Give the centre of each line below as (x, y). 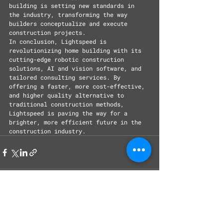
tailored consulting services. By (66, 77)
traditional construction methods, (68, 104)
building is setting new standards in (73, 5)
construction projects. (47, 32)
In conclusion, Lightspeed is (59, 41)
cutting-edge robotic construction (68, 59)
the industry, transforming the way (70, 14)
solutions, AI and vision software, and (77, 68)
